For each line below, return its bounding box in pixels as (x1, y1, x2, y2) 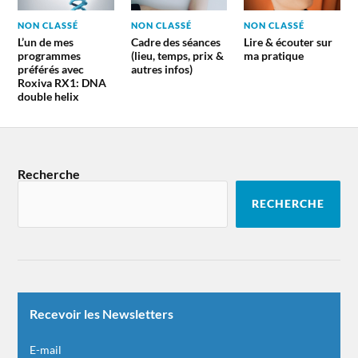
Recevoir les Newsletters (30, 305, 174, 321)
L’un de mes (18, 34, 74, 49)
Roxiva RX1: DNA (18, 75, 107, 89)
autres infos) (130, 62, 193, 76)
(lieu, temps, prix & (130, 48, 224, 62)
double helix (18, 89, 80, 103)
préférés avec (18, 62, 85, 76)
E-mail (30, 342, 62, 356)
